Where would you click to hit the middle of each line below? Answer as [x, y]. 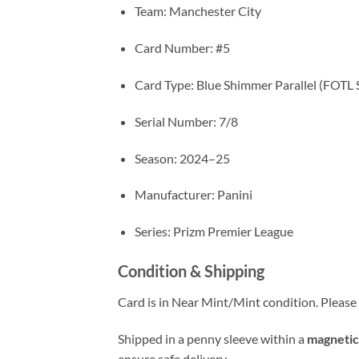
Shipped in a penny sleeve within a [212, 338]
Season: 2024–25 [182, 158]
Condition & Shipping [191, 271]
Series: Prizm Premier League [214, 232]
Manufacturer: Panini [193, 195]
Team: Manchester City [198, 11]
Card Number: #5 [182, 48]
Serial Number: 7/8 [186, 121]
